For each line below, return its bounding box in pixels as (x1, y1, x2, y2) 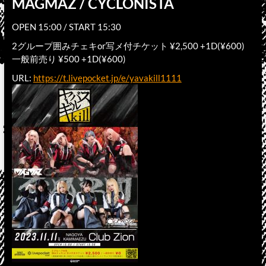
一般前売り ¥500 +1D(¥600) (11, 53, 126, 64)
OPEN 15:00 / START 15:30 (11, 21, 121, 32)
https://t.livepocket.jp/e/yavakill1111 (33, 72, 182, 83)
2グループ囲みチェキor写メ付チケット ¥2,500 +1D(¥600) (11, 40, 245, 51)
